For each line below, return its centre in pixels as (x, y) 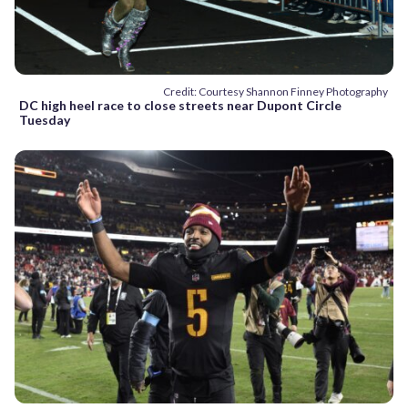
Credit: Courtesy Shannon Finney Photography (275, 92)
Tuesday (45, 120)
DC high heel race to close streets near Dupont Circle (180, 106)
